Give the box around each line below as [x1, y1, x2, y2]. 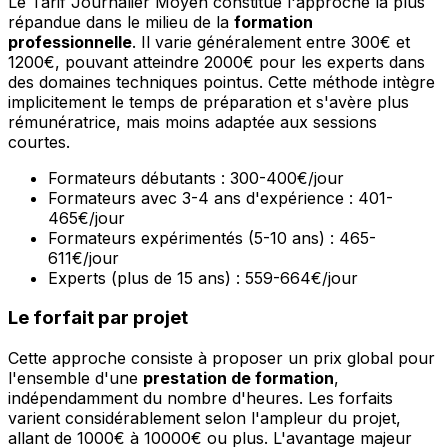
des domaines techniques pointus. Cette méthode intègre [8, 71, 435, 92]
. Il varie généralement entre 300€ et [132, 31, 410, 52]
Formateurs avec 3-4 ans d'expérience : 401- [48, 187, 393, 208]
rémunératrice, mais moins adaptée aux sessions [8, 111, 377, 132]
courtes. [8, 131, 70, 152]
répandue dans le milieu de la [8, 11, 234, 32]
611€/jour [48, 247, 119, 268]
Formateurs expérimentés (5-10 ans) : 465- [48, 227, 376, 248]
